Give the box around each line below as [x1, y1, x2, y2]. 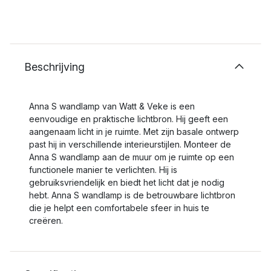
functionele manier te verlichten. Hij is [29, 165, 177, 175]
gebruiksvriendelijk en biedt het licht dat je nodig [29, 177, 224, 188]
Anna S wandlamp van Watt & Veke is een [29, 101, 195, 111]
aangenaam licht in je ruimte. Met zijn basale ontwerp [29, 126, 239, 137]
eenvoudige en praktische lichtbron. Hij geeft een [29, 114, 228, 124]
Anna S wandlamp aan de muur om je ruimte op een [29, 152, 234, 162]
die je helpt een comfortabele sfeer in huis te [29, 203, 209, 213]
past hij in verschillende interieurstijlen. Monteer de [29, 139, 231, 149]
